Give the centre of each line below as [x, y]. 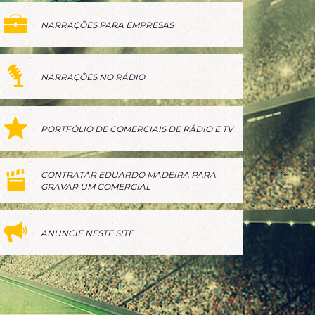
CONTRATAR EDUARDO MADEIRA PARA [128, 175]
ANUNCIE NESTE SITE [87, 233]
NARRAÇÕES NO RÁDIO [93, 77]
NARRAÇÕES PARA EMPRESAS [107, 25]
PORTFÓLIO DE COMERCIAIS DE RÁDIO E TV [137, 129]
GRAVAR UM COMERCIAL [96, 187]
